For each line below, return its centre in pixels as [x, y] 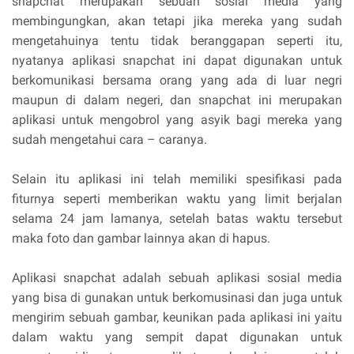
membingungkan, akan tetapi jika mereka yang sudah [177, 21]
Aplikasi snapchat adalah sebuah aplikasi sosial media [177, 278]
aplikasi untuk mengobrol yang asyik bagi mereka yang [177, 120]
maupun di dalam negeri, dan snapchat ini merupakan [177, 100]
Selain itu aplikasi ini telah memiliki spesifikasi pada [177, 179]
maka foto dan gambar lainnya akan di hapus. [141, 238]
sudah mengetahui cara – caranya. [109, 139]
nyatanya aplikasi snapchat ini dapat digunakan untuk [177, 60]
